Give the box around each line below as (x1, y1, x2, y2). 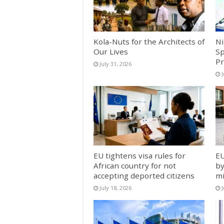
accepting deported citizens (93, 170, 194, 180)
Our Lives (93, 46, 128, 57)
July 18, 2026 (99, 183, 131, 191)
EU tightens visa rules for (93, 150, 185, 160)
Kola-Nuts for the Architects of (93, 36, 204, 47)
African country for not (93, 160, 176, 170)
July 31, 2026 (99, 60, 131, 68)
